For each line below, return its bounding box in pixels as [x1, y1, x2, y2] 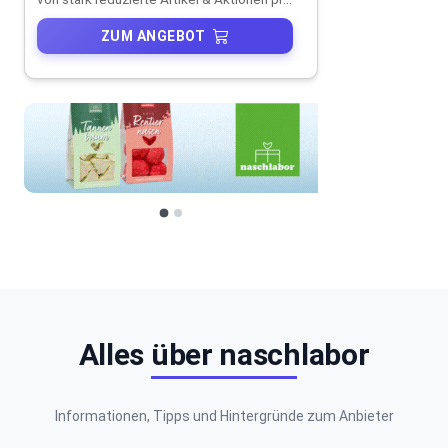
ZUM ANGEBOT [100, 27, 206, 44]
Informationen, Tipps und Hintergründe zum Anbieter [54, 407, 394, 424]
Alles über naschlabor [78, 336, 370, 372]
